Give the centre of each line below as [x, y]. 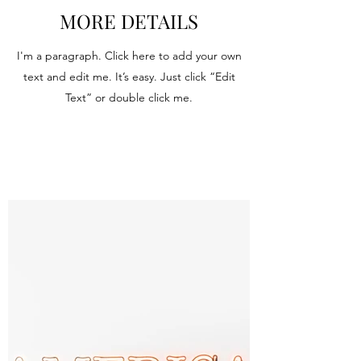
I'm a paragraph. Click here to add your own [129, 56]
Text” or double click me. [129, 98]
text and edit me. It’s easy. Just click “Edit [129, 77]
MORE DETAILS [129, 21]
